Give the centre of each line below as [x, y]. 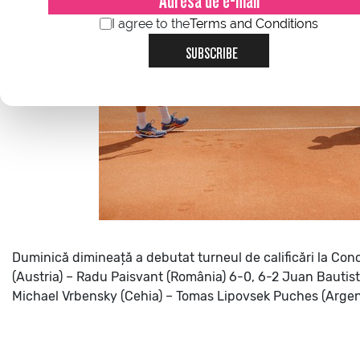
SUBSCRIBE [212, 51]
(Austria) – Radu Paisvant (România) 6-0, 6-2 [145, 276]
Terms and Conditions [254, 24]
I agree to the [151, 24]
